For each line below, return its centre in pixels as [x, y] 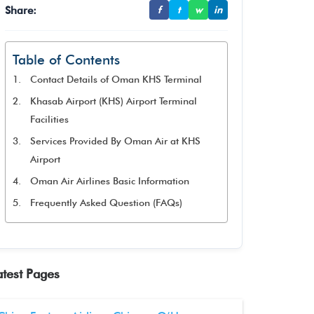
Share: [21, 10]
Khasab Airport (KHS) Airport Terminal [113, 101]
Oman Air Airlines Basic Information [109, 181]
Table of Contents [66, 60]
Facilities [49, 119]
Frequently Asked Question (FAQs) [106, 203]
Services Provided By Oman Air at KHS [115, 141]
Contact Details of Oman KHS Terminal [116, 79]
